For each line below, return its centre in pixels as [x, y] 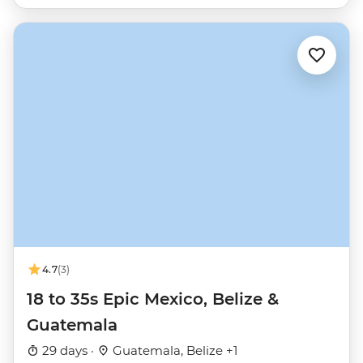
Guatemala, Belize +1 [173, 351]
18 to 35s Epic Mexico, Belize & [153, 299]
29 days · [68, 351]
